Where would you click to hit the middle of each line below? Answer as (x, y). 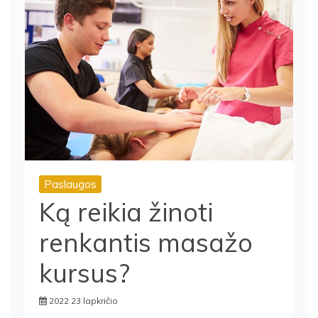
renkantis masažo (146, 236)
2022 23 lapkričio (83, 295)
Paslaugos (70, 178)
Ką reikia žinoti (126, 206)
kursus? (84, 267)
